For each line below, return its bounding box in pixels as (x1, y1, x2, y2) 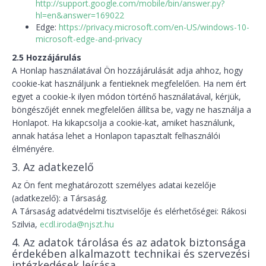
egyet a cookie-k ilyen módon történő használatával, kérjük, (12, 91, 241, 102)
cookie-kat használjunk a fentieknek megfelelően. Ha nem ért (12, 78, 246, 89)
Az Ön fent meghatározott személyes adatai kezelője (12, 179, 216, 191)
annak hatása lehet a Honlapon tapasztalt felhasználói (12, 130, 220, 141)
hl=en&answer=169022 (36, 9, 124, 21)
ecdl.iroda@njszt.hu (40, 218, 114, 230)
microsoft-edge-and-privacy (36, 33, 142, 45)
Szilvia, (12, 218, 40, 230)
